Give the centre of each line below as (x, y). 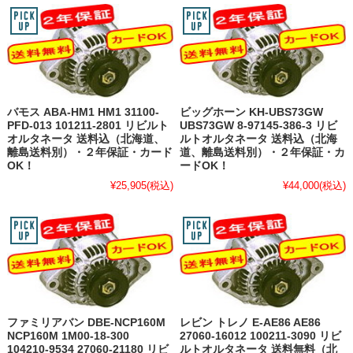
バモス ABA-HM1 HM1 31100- (83, 113)
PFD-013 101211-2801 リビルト (87, 126)
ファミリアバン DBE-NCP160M (86, 322)
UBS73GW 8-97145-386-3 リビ (259, 126)
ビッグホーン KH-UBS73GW (252, 113)
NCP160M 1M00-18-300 (68, 336)
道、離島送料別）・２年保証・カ (263, 153)
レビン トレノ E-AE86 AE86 (251, 322)
